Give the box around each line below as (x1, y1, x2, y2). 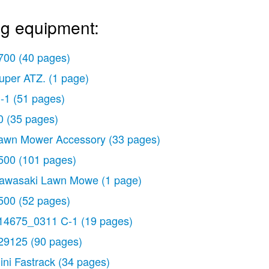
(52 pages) (19, 192, 70, 208)
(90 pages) (31, 233, 82, 249)
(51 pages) (13, 90, 65, 106)
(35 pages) (7, 110, 58, 126)
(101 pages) (19, 151, 76, 167)
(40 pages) (19, 49, 70, 65)
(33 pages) (109, 131, 160, 147)
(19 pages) (81, 213, 133, 228)
